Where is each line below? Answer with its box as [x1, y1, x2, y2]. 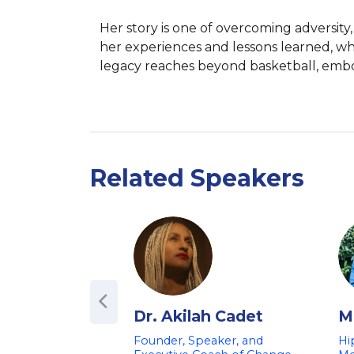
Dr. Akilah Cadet [134, 307, 263, 326]
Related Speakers [90, 164, 304, 193]
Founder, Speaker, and [134, 333, 263, 348]
